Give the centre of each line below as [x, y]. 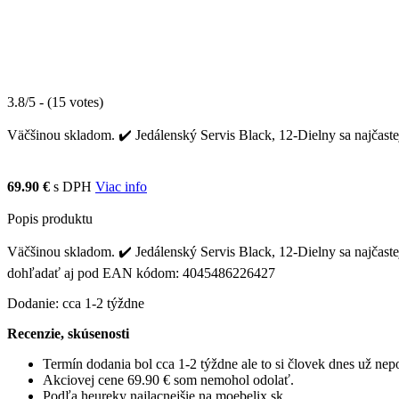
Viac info [121, 186]
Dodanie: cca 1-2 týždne [76, 303]
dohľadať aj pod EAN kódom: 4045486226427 [141, 273]
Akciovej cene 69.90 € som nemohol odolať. [168, 379]
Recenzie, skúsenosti [68, 333]
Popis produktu [50, 218]
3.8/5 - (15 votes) [55, 102]
